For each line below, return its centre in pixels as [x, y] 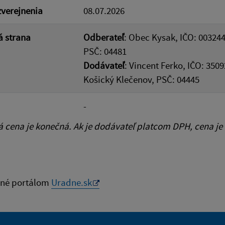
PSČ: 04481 [105, 51]
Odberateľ [104, 37]
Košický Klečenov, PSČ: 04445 [141, 79]
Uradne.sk [72, 182]
